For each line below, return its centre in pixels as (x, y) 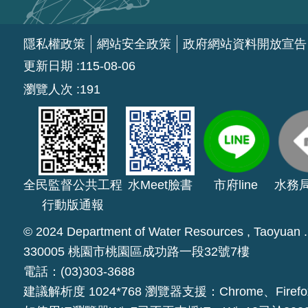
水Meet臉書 (160, 185)
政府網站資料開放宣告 (244, 44)
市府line (235, 185)
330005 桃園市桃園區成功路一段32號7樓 (136, 252)
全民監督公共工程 (73, 185)
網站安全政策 (134, 44)
